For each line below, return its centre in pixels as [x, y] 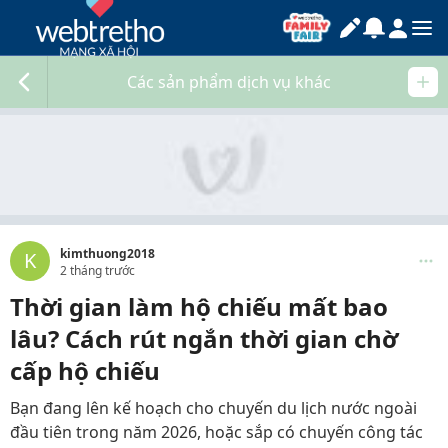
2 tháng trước [97, 270]
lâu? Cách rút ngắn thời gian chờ [204, 338]
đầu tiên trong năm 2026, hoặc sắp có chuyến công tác [216, 432]
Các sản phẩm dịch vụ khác [229, 82]
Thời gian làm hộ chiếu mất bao [199, 306]
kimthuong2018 [107, 253]
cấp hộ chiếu [85, 370]
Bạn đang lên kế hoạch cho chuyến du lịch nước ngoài [213, 408]
